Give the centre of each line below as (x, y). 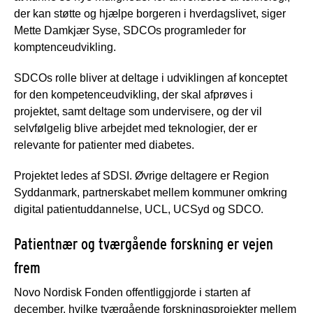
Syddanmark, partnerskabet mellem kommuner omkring (151, 193)
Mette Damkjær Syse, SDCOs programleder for (130, 31)
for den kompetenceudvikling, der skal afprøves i (133, 95)
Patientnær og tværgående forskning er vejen (144, 244)
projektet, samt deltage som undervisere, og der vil (138, 112)
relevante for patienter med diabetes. (105, 145)
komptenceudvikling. (65, 48)
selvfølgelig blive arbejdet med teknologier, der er (136, 129)
